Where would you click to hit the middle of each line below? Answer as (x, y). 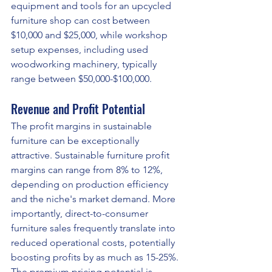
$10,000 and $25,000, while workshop (90, 35)
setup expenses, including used (81, 50)
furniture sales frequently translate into (94, 228)
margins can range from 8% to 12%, (88, 170)
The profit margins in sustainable (83, 126)
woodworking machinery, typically (85, 64)
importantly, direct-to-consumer (81, 214)
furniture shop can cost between (82, 21)
